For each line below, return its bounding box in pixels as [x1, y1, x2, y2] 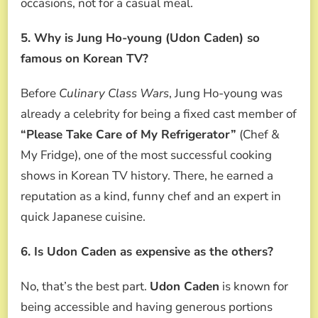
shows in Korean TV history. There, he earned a [21, 167, 273, 184]
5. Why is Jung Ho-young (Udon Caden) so [21, 29, 260, 46]
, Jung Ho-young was [169, 84, 283, 102]
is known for [219, 278, 288, 295]
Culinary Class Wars [59, 84, 169, 102]
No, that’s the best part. [21, 278, 150, 295]
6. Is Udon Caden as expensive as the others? [21, 243, 273, 260]
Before [21, 84, 59, 102]
